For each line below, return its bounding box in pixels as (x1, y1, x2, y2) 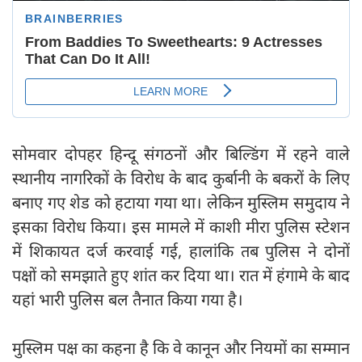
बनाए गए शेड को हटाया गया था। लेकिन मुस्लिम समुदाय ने (12, 192, 350, 214)
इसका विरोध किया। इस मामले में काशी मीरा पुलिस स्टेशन (12, 216, 350, 238)
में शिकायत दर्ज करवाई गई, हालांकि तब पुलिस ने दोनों (12, 240, 350, 263)
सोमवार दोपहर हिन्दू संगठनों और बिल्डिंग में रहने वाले (12, 143, 350, 166)
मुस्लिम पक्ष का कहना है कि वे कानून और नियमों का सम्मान (12, 337, 350, 360)
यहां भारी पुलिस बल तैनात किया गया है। (12, 288, 243, 311)
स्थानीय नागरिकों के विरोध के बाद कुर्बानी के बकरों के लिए (12, 167, 350, 190)
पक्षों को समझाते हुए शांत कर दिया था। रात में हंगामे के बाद (12, 264, 350, 287)
